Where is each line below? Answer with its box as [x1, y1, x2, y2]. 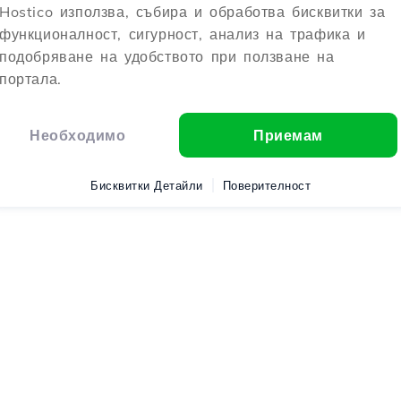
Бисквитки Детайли [90, 178, 203, 192]
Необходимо [30, 126, 126, 144]
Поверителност [222, 178, 311, 192]
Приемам [253, 126, 323, 144]
